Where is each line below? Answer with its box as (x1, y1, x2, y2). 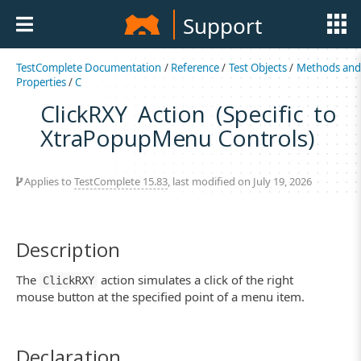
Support (182, 11, 262, 40)
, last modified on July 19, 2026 (168, 173, 312, 189)
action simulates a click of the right (98, 272, 293, 288)
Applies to (22, 173, 74, 189)
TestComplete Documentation (16, 60, 162, 75)
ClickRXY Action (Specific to (40, 98, 338, 129)
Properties (16, 75, 66, 89)
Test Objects (228, 60, 288, 75)
